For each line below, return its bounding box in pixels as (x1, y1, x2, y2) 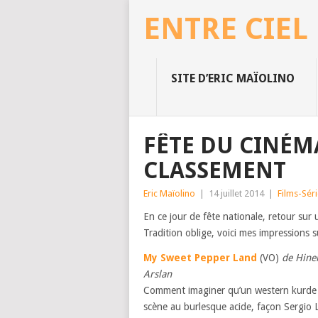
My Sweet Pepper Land (143, 252, 257, 263)
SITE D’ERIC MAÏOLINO (171, 72, 295, 85)
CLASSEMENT (143, 157, 286, 184)
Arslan (143, 268, 172, 280)
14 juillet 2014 (209, 188, 264, 199)
